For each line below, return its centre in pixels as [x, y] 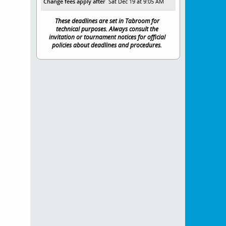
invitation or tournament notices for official [107, 37]
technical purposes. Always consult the [107, 29]
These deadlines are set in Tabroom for [107, 21]
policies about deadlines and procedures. [107, 45]
